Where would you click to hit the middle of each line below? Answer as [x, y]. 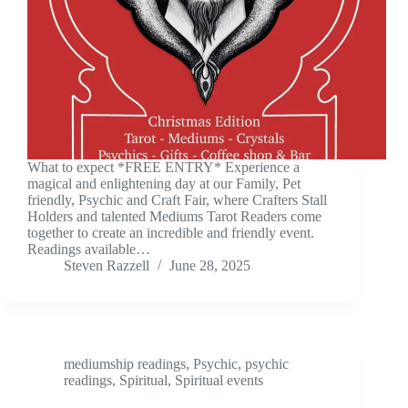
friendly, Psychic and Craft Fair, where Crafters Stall [177, 200]
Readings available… [89, 250]
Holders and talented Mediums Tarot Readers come [174, 217]
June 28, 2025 [210, 266]
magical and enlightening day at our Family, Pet [164, 184]
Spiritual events [219, 381]
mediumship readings [125, 364]
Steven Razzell [107, 266]
